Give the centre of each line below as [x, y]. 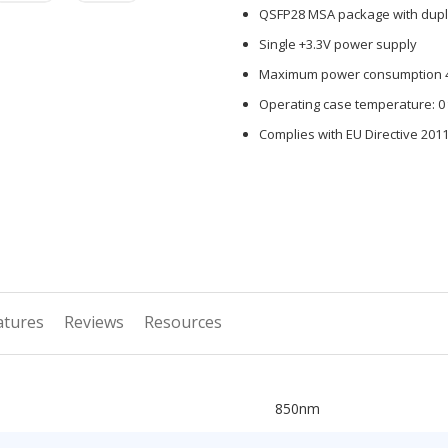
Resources [183, 322]
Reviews [94, 322]
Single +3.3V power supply [338, 44]
